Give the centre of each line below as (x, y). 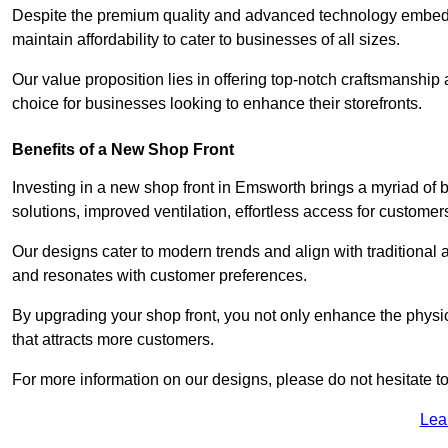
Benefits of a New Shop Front (123, 149)
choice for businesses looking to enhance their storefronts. (217, 103)
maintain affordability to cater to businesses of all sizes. (206, 39)
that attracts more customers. (113, 339)
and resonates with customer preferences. (159, 275)
